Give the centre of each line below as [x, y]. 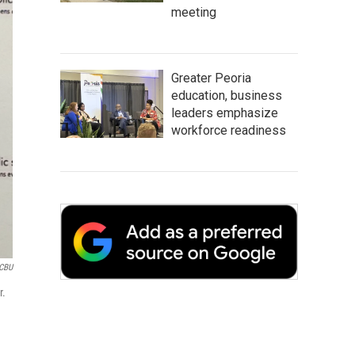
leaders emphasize [225, 113]
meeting [194, 12]
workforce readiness [229, 130]
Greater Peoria [211, 78]
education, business [227, 95]
